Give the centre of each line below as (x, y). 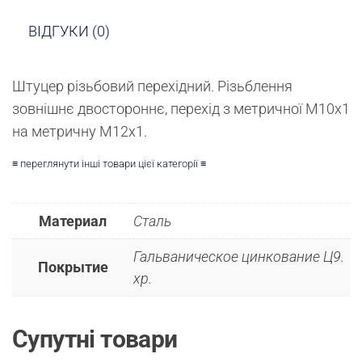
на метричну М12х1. (80, 131)
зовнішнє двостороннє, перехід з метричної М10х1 (181, 108)
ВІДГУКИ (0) (69, 32)
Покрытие (73, 267)
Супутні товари (95, 339)
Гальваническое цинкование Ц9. (239, 256)
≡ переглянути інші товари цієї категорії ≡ (109, 163)
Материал (73, 221)
